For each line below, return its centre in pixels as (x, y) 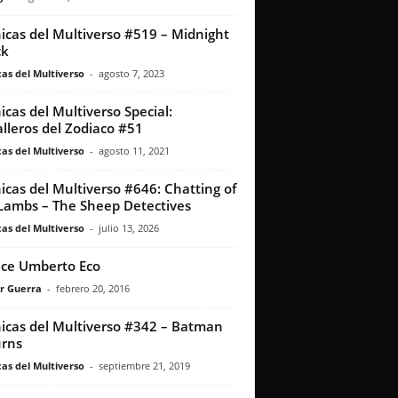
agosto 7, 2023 (131, 74)
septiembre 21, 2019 (144, 366)
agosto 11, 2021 (134, 151)
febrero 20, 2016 (92, 289)
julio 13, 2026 (128, 228)
